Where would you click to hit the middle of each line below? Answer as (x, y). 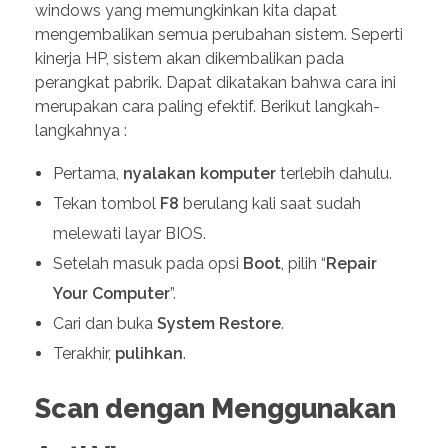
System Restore (218, 323)
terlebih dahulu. (333, 173)
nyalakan (159, 173)
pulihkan (148, 353)
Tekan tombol (106, 203)
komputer (237, 173)
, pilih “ (303, 263)
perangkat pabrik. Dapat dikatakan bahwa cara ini (215, 82)
